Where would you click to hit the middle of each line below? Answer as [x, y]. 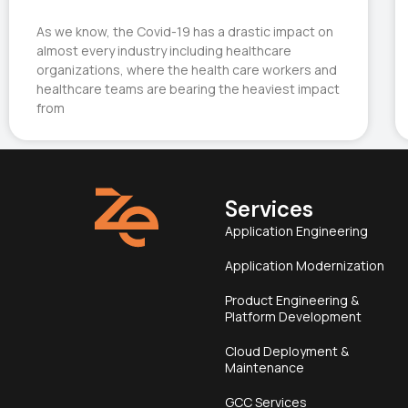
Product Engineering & [291, 301]
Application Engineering [296, 231]
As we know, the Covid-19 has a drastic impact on [185, 32]
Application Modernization [304, 266]
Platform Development [293, 317]
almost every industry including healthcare [164, 51]
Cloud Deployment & [286, 352]
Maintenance [264, 368]
